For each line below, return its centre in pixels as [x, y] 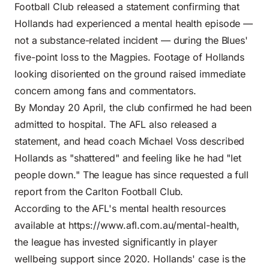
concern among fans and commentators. [105, 90]
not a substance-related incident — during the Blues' [131, 40]
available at [41, 225]
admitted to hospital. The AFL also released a [116, 124]
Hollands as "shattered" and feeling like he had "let [128, 158]
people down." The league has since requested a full [132, 174]
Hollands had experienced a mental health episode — [134, 23]
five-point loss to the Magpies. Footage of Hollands [130, 57]
